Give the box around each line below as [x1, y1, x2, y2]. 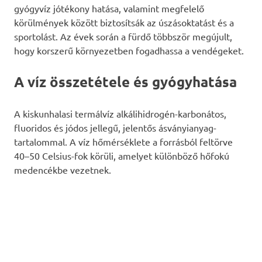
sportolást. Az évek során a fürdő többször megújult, [14, 30, 232, 42]
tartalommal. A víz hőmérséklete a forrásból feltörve [14, 135, 233, 147]
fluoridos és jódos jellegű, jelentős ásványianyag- [14, 121, 216, 133]
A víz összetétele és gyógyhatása [14, 72, 237, 91]
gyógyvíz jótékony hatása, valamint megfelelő [14, 2, 204, 14]
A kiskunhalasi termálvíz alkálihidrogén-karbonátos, [14, 107, 226, 119]
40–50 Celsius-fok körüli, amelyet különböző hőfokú [14, 149, 229, 161]
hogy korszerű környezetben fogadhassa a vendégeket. [14, 44, 244, 56]
